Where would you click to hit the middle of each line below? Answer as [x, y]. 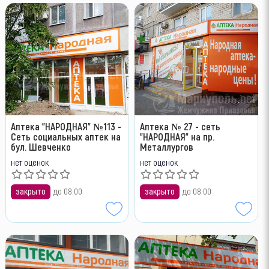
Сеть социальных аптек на [65, 136]
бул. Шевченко [41, 146]
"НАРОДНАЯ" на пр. [177, 136]
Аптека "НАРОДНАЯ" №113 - [66, 126]
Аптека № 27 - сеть [180, 126]
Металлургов [167, 146]
